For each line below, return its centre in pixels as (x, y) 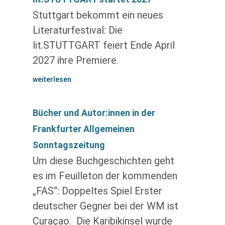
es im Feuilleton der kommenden (105, 176)
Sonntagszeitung (69, 145)
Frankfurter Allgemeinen (83, 129)
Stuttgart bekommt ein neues (98, 15)
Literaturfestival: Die (77, 30)
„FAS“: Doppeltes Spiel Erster (97, 191)
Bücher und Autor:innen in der (94, 113)
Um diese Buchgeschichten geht (103, 161)
